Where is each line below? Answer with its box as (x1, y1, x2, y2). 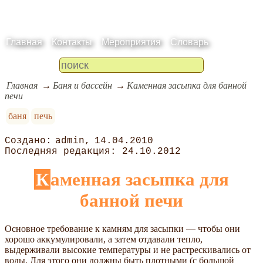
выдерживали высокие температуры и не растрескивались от (5, 244, 251, 255)
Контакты (52, 36, 92, 47)
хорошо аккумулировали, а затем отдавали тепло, (5, 234, 203, 244)
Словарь (170, 36, 208, 47)
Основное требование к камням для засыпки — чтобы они (5, 223, 240, 234)
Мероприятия (102, 36, 161, 47)
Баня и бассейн (52, 80, 112, 90)
